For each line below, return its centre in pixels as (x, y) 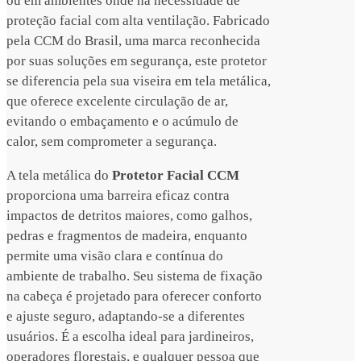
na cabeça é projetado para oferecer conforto (134, 297)
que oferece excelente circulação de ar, (117, 102)
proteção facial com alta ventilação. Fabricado (138, 21)
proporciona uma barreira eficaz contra (118, 196)
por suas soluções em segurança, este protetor (137, 61)
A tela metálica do (59, 176)
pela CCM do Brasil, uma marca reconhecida (133, 41)
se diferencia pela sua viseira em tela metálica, (139, 81)
